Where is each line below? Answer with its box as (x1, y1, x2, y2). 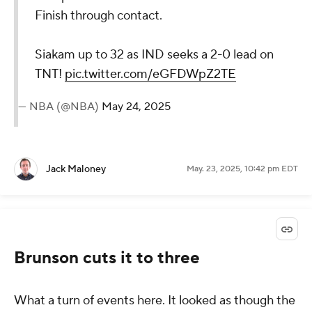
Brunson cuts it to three (14, 247, 200, 270)
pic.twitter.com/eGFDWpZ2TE (65, 66, 236, 83)
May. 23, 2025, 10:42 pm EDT (187, 164, 298, 175)
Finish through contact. (35, 8, 162, 24)
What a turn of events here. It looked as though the (14, 292, 295, 309)
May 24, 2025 (102, 100, 171, 114)
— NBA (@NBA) (18, 100, 102, 114)
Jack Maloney (46, 163, 106, 176)
